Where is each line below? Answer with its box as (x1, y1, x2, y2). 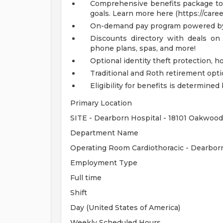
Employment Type (70, 158, 137, 167)
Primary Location (70, 99, 132, 108)
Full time (70, 173, 102, 182)
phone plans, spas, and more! (90, 44, 196, 53)
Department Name (70, 128, 138, 137)
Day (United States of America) (70, 203, 180, 212)
